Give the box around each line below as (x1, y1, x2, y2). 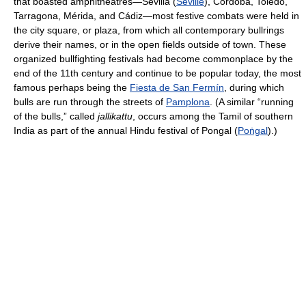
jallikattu (98, 111, 133, 122)
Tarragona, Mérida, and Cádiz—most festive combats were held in (14, 10, 299, 21)
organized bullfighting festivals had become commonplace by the (14, 53, 293, 64)
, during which (224, 82, 284, 93)
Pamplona (166, 96, 210, 107)
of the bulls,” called (14, 111, 98, 122)
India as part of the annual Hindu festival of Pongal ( (14, 125, 238, 136)
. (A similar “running (210, 96, 294, 107)
